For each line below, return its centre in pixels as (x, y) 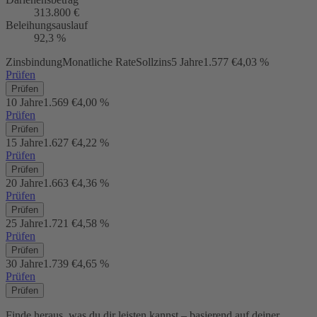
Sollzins (154, 62)
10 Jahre (24, 102)
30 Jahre (24, 263)
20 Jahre (24, 183)
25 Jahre (24, 223)
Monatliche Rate (99, 62)
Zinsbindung (34, 62)
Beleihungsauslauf (47, 25)
